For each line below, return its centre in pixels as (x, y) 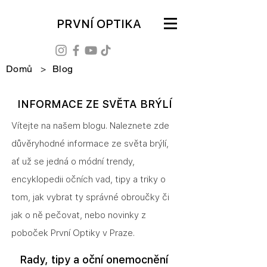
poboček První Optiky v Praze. (73, 233)
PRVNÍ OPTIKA (99, 24)
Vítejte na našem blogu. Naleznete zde (90, 126)
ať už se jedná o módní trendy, (73, 162)
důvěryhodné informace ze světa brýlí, (90, 144)
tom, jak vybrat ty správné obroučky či (90, 197)
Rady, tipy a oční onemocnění (95, 260)
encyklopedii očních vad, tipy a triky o (89, 179)
